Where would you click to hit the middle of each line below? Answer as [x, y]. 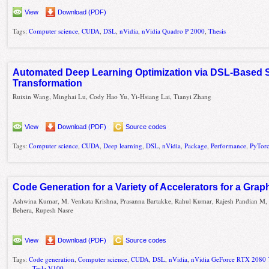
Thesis [217, 31]
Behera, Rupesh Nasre [43, 210]
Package [196, 146]
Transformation [48, 83]
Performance [229, 146]
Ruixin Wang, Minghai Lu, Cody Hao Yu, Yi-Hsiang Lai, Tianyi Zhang [112, 97]
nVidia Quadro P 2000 [174, 31]
